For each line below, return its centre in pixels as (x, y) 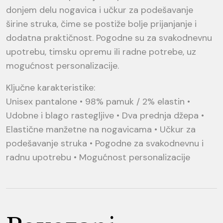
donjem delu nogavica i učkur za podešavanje (100, 10)
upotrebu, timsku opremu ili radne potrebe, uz (101, 52)
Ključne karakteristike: (51, 87)
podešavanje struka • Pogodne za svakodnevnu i (105, 143)
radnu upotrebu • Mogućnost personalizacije (98, 157)
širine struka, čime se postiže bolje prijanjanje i (101, 24)
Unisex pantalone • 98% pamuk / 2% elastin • (98, 101)
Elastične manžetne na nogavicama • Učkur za (101, 129)
